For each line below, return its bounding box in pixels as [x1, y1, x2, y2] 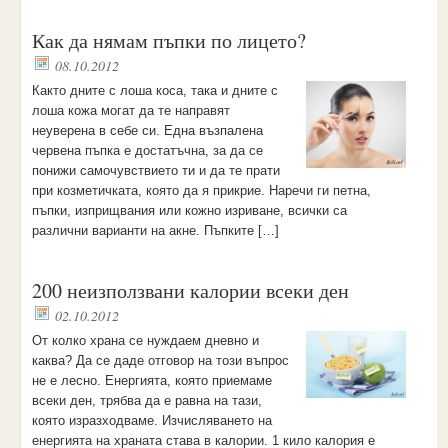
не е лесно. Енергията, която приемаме [31, 373, 272, 388]
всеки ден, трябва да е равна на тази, [31, 393, 262, 408]
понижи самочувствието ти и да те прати [31, 163, 280, 178]
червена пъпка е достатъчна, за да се [31, 143, 263, 158]
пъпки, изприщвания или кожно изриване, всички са [31, 203, 347, 218]
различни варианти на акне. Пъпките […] [31, 223, 279, 238]
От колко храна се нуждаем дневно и [31, 333, 259, 348]
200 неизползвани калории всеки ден [31, 277, 349, 304]
